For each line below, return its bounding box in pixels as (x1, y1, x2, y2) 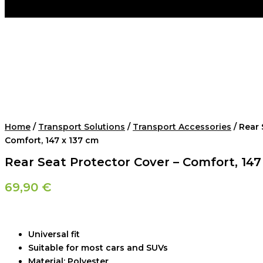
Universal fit (28, 228, 80, 240)
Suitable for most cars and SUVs (28, 242, 168, 253)
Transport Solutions (38, 122, 125, 133)
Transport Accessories (133, 122, 231, 133)
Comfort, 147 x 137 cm (5, 135, 99, 146)
